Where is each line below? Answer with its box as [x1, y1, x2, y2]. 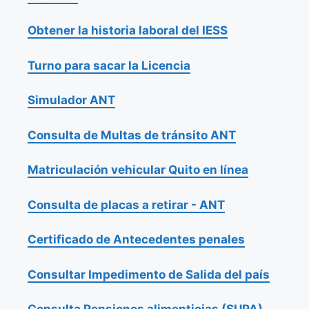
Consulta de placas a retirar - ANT [28, 197, 225, 212]
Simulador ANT [28, 93, 115, 108]
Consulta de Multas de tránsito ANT [28, 128, 236, 142]
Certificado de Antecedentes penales [28, 232, 245, 247]
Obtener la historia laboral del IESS [28, 23, 228, 38]
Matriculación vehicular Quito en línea [28, 163, 248, 177]
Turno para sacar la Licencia [28, 58, 190, 72]
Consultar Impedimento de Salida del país [28, 267, 270, 281]
